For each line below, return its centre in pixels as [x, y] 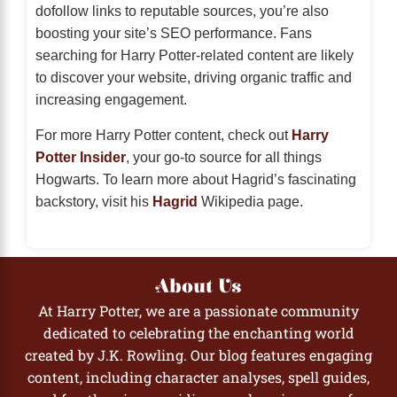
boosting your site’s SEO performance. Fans [174, 32]
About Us [198, 286]
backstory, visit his [94, 201]
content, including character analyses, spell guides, [198, 377]
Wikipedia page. [250, 201]
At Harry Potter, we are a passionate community [198, 310]
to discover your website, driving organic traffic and [194, 77]
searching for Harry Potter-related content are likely [195, 54]
